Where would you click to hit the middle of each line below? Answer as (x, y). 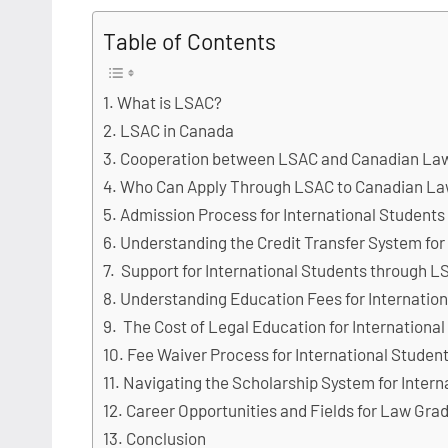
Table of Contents (189, 41)
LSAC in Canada (177, 130)
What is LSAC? (170, 102)
